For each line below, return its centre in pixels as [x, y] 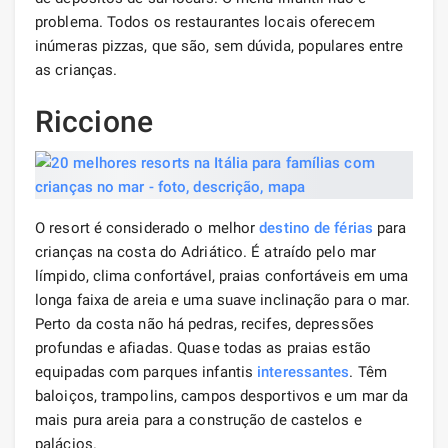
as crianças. [76, 69]
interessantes [303, 371]
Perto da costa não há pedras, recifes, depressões [204, 323]
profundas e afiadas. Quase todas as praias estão [203, 347]
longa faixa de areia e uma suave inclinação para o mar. [223, 299]
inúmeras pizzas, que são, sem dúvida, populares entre [219, 45]
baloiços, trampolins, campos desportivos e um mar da [222, 395]
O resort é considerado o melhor [147, 227]
